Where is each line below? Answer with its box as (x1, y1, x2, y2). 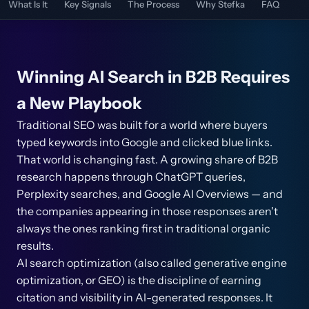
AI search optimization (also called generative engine (17, 256, 287, 270)
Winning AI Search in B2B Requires (17, 67, 290, 87)
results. (17, 239, 54, 252)
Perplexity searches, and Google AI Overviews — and (17, 187, 283, 201)
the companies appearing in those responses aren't (17, 204, 278, 218)
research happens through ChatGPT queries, (17, 170, 246, 183)
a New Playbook (17, 93, 142, 113)
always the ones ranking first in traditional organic (17, 221, 270, 235)
